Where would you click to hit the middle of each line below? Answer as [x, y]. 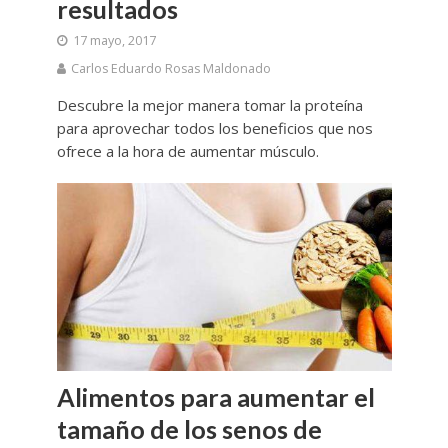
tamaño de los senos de [189, 428]
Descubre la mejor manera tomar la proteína [209, 104]
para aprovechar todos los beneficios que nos [214, 127]
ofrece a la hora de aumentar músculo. [187, 150]
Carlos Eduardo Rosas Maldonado [170, 68]
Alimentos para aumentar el [215, 396]
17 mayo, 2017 [114, 40]
